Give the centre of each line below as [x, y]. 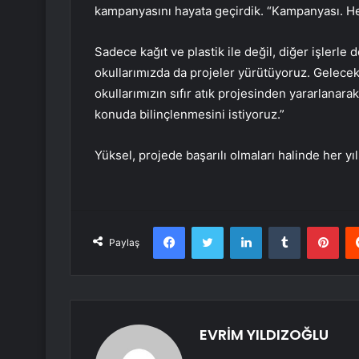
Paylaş [124, 243]
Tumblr [317, 226]
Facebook [209, 226]
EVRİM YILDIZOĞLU [264, 335]
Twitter [240, 226]
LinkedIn [282, 226]
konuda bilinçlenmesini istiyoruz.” [190, 115]
